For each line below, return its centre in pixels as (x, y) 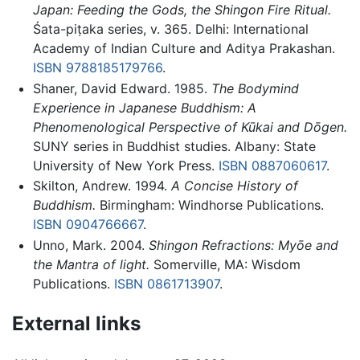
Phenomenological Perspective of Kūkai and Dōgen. (190, 127)
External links (76, 323)
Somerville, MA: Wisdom (225, 265)
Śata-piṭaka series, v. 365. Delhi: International (170, 29)
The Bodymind (255, 88)
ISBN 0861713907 (166, 284)
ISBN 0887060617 (272, 165)
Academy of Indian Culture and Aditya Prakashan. (184, 49)
